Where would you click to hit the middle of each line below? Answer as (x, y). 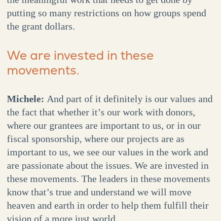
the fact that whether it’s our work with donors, (101, 112)
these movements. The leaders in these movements (108, 179)
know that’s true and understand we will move (99, 192)
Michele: (25, 99)
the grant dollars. (41, 26)
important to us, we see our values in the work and (107, 152)
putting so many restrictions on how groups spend (106, 13)
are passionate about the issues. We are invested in (108, 166)
